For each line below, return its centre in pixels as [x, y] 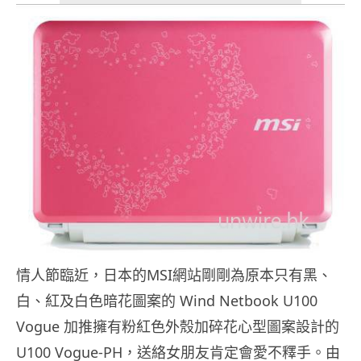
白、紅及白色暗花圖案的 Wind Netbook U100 [167, 301]
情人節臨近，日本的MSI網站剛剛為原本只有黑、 [174, 275]
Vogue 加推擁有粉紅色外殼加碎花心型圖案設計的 [178, 327]
